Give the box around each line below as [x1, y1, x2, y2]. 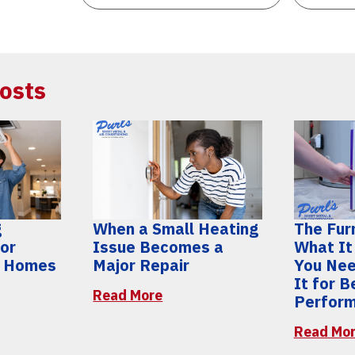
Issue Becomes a [93, 235, 224, 258]
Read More [93, 285, 163, 304]
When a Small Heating [93, 217, 259, 239]
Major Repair [93, 254, 190, 276]
